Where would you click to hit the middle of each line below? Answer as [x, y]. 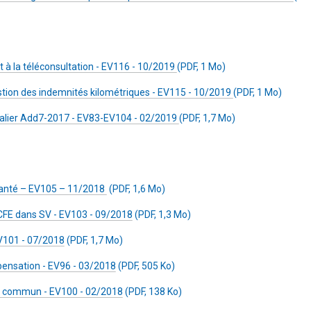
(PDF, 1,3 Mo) [162, 215]
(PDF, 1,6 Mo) [136, 189]
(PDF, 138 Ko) [152, 292]
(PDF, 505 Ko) [145, 266]
